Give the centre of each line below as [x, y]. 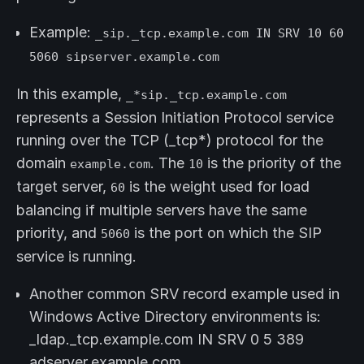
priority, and [58, 233]
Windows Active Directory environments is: [175, 317]
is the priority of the [272, 163]
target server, [63, 187]
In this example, [71, 94]
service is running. [76, 257]
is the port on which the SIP [226, 233]
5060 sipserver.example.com [124, 57]
